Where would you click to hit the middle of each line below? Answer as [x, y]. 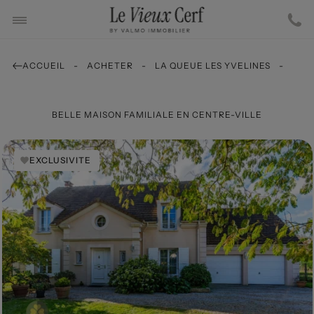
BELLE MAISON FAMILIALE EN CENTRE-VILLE [157, 115]
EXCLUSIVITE [60, 161]
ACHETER [110, 66]
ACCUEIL [43, 66]
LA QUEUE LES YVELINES [212, 66]
